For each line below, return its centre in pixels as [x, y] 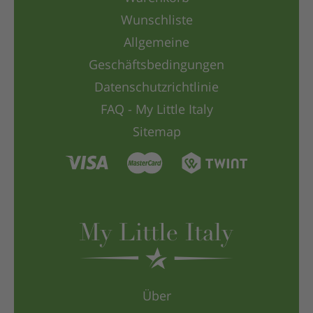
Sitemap [156, 133]
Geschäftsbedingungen [156, 66]
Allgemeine [156, 44]
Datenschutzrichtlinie [156, 88]
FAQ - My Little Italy [156, 111]
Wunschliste [156, 21]
